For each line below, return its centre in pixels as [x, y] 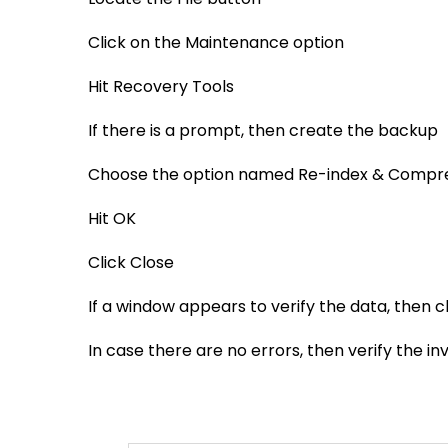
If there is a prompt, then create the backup [263, 130]
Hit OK [112, 218]
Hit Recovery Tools [161, 86]
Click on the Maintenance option [216, 42]
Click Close [131, 262]
